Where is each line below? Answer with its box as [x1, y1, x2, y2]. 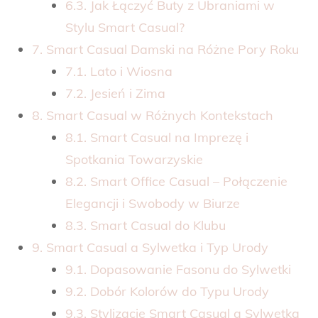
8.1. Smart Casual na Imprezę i [65, 128, 248, 146]
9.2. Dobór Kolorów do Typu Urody [65, 283, 269, 300]
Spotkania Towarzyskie [65, 150, 203, 168]
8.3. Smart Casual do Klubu [65, 216, 226, 234]
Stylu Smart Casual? [65, 18, 185, 35]
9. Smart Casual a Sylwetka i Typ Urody [32, 238, 268, 256]
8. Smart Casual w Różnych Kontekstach [32, 106, 273, 124]
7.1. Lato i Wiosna [65, 62, 172, 79]
